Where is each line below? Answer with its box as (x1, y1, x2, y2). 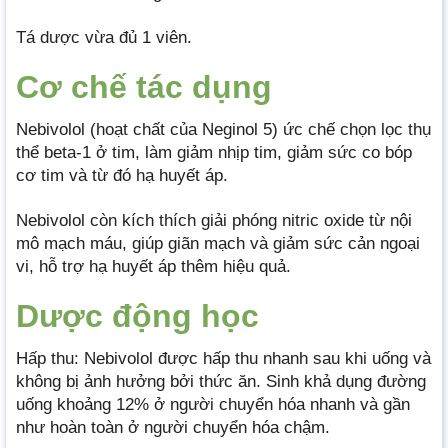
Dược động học (16, 297, 259, 334)
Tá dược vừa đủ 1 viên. (16, 27, 192, 47)
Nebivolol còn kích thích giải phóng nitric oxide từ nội (16, 210, 412, 230)
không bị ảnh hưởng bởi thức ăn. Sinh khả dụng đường (16, 371, 426, 391)
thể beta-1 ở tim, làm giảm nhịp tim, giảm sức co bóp (16, 142, 412, 162)
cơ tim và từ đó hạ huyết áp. (16, 165, 228, 185)
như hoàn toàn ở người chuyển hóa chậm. (16, 417, 330, 437)
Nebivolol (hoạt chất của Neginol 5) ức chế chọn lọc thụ (16, 119, 431, 139)
